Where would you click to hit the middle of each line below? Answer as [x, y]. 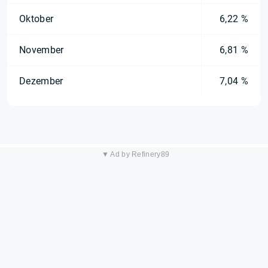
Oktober [36, 19]
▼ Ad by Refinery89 [135, 154]
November [42, 50]
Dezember [41, 81]
